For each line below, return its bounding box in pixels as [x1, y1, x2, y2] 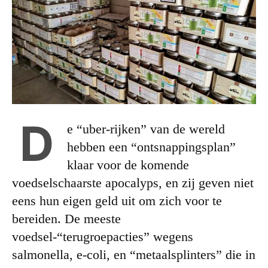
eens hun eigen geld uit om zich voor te [12, 193, 222, 208]
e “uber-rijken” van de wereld [67, 121, 225, 136]
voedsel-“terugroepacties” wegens [12, 229, 193, 244]
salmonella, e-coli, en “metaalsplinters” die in [12, 246, 255, 262]
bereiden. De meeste [12, 211, 121, 226]
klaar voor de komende [67, 157, 189, 172]
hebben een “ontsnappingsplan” [67, 139, 236, 154]
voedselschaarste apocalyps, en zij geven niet [12, 175, 254, 190]
